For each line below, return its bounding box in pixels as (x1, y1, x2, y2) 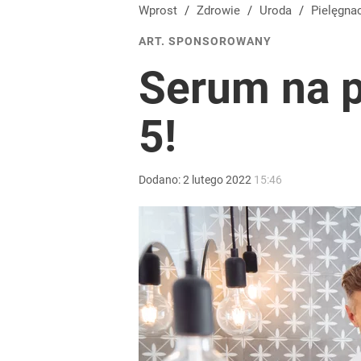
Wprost (139, 3, 177, 18)
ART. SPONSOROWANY (139, 35, 272, 48)
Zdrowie (204, 3, 240, 18)
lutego (192, 173, 223, 186)
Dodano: (139, 173, 183, 186)
